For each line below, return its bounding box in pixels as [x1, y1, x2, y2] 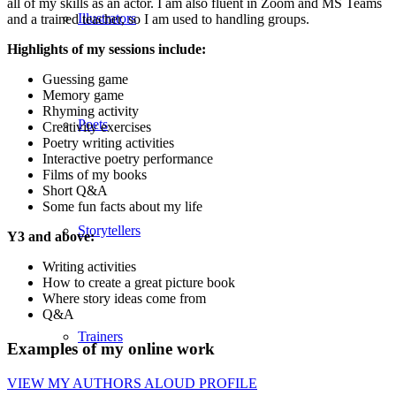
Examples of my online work [7, 339, 215, 359]
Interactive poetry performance [42, 151, 213, 167]
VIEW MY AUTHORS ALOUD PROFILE [7, 375, 257, 391]
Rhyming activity [42, 103, 139, 119]
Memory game [42, 88, 124, 103]
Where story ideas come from [42, 291, 206, 307]
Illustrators [78, 11, 136, 26]
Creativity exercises [42, 119, 151, 135]
